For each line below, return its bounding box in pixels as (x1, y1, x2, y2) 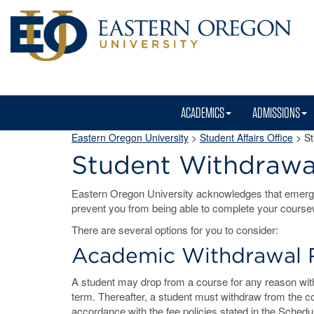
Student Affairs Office (200, 130, 293, 144)
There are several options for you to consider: (71, 222, 278, 237)
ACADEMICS (181, 104, 224, 121)
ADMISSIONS (252, 104, 300, 121)
